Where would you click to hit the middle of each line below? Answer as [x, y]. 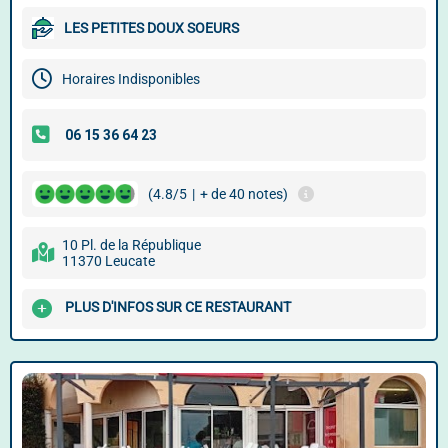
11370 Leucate [108, 261]
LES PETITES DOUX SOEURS [151, 28]
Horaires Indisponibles [131, 79]
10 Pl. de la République [131, 245]
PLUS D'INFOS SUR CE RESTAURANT [178, 307]
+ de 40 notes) [244, 194]
